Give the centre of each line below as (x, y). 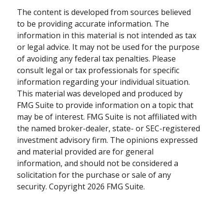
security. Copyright (52, 187)
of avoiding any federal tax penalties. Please (96, 59)
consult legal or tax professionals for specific (98, 70)
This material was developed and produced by (100, 94)
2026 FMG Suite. (116, 187)
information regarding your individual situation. (103, 82)
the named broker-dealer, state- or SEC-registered (108, 129)
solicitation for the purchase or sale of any (94, 175)
